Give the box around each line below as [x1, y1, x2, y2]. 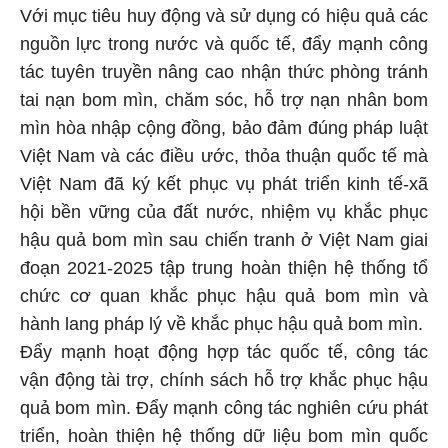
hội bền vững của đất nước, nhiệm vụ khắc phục [20, 199, 428, 220]
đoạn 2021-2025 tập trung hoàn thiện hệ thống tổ [20, 255, 428, 276]
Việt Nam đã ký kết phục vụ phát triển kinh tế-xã [20, 171, 428, 192]
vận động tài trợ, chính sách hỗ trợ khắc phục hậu [20, 367, 428, 388]
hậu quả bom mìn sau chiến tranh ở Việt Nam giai [20, 227, 428, 248]
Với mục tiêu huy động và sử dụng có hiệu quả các [20, 3, 428, 24]
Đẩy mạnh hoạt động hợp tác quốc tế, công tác [20, 339, 428, 360]
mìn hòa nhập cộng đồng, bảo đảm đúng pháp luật [20, 115, 428, 136]
